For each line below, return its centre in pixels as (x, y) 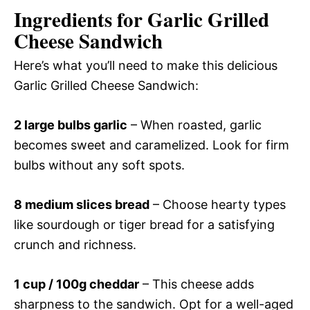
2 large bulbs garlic (71, 125)
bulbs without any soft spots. (99, 165)
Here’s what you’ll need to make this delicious (146, 66)
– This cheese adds (197, 284)
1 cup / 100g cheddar (76, 284)
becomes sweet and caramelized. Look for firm (152, 145)
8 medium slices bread (82, 205)
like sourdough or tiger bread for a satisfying (144, 225)
